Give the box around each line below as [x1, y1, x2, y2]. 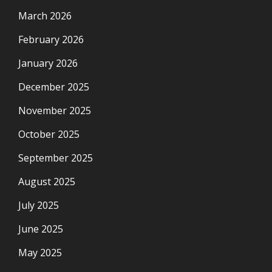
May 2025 [18, 246, 62, 260]
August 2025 [18, 175, 75, 189]
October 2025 [18, 127, 80, 141]
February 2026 [18, 33, 84, 47]
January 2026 [18, 56, 78, 70]
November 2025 [18, 104, 91, 118]
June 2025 [18, 222, 63, 236]
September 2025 [18, 151, 93, 165]
